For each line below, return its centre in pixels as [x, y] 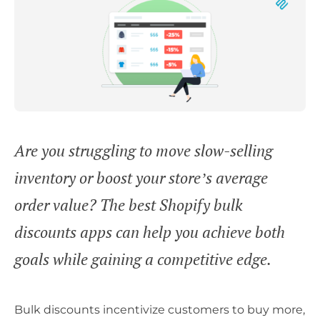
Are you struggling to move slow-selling [144, 150]
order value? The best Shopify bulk [129, 204]
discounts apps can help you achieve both [150, 231]
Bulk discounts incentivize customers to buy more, [160, 309]
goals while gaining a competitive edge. [143, 259]
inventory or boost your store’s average [141, 177]
